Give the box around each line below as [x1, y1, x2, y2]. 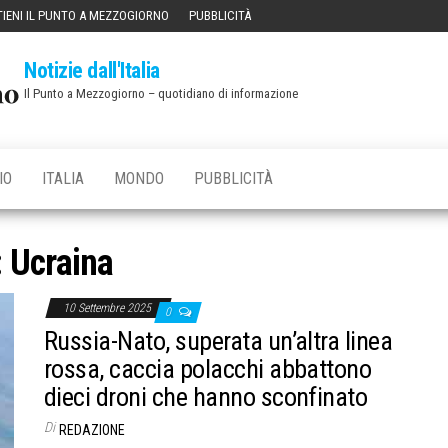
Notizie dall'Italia [24, 58, 160, 83]
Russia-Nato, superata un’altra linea [44, 326, 393, 356]
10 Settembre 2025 [63, 301, 154, 315]
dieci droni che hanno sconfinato [44, 382, 368, 412]
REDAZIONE [59, 422, 125, 438]
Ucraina [9, 242, 114, 284]
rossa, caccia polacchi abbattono [44, 354, 372, 384]
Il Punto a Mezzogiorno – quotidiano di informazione [24, 86, 298, 101]
